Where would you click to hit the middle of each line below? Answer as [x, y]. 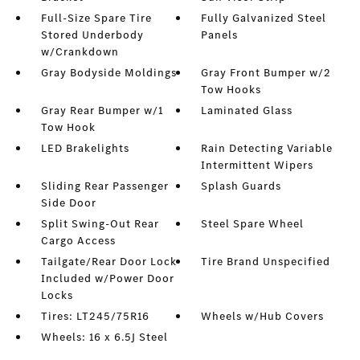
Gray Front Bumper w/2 [266, 73]
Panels [220, 35]
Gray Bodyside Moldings [108, 73]
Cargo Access [78, 241]
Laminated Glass [247, 111]
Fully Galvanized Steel [264, 18]
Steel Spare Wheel [253, 224]
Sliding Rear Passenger [104, 186]
